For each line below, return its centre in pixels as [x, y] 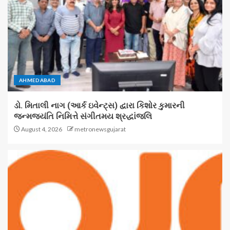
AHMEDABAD [37, 80]
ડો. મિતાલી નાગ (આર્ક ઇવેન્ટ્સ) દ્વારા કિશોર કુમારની [99, 106]
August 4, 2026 [41, 129]
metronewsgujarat [100, 129]
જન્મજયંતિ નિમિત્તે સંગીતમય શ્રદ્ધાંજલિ [83, 116]
